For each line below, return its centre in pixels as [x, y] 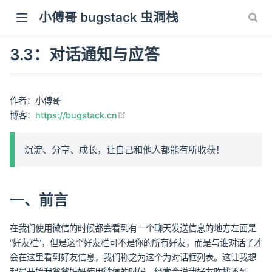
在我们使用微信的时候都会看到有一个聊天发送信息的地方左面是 [133, 228]
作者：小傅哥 [35, 100]
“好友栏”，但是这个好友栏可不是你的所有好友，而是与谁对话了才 [136, 242]
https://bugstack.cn [76, 115]
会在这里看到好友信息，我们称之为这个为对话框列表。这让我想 [133, 257]
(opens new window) [170, 114]
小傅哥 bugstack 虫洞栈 [109, 18]
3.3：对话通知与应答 [85, 54]
